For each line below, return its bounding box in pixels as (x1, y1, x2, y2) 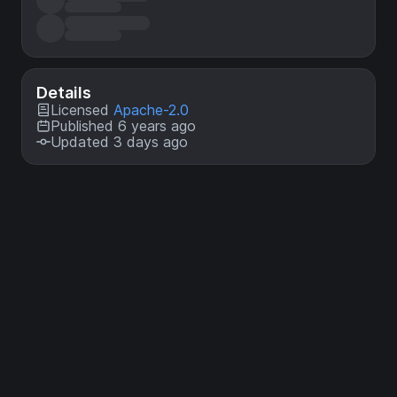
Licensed (51, 101, 113, 119)
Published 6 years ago (51, 117, 196, 135)
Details (36, 83, 91, 102)
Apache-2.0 (113, 101, 189, 119)
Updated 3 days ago (51, 133, 188, 151)
